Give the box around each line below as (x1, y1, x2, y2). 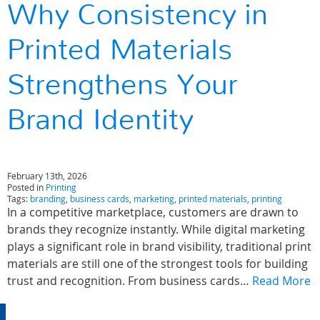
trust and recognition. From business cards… (7, 273, 252, 289)
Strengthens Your (7, 71, 238, 101)
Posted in (7, 181, 46, 194)
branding (30, 193, 66, 205)
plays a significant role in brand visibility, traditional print (7, 239, 311, 255)
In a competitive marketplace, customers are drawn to (7, 204, 299, 221)
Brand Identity (7, 106, 193, 136)
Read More (252, 273, 311, 289)
